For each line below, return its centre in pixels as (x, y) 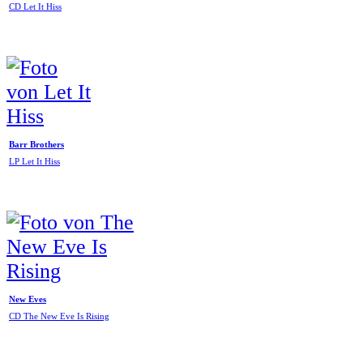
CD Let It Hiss (35, 7)
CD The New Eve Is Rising (59, 317)
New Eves (28, 299)
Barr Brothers (36, 144)
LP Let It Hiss (34, 162)
